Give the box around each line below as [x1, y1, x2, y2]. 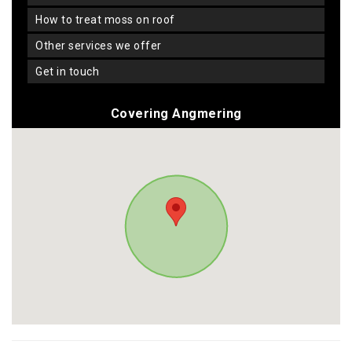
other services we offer [43, 39, 162, 53]
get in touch [42, 65, 99, 79]
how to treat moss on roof [42, 13, 175, 27]
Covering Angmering [110, 106, 242, 122]
